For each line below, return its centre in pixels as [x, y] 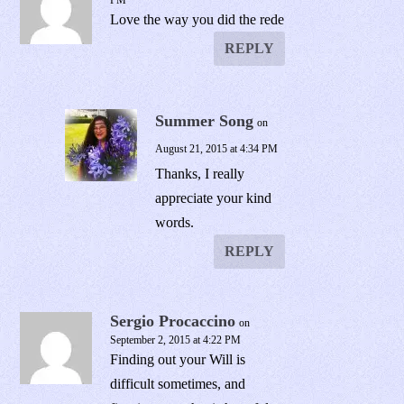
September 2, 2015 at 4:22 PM [176, 340]
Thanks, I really [200, 174]
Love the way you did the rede [197, 20]
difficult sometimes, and [178, 384]
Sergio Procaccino [173, 321]
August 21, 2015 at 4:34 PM [217, 149]
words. [175, 223]
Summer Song [205, 121]
